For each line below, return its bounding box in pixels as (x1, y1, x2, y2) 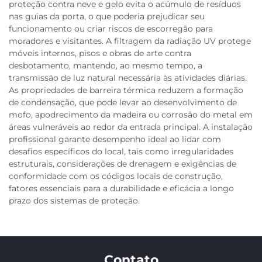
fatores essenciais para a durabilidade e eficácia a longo (9, 183, 234, 194)
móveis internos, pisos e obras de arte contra (9, 48, 191, 59)
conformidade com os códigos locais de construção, (9, 171, 223, 182)
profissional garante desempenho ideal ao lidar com (9, 134, 221, 145)
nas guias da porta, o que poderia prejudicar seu (9, 11, 205, 22)
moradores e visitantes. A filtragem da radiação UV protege (9, 36, 251, 47)
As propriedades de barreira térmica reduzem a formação (9, 85, 243, 96)
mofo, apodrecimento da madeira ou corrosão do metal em (9, 109, 253, 120)
